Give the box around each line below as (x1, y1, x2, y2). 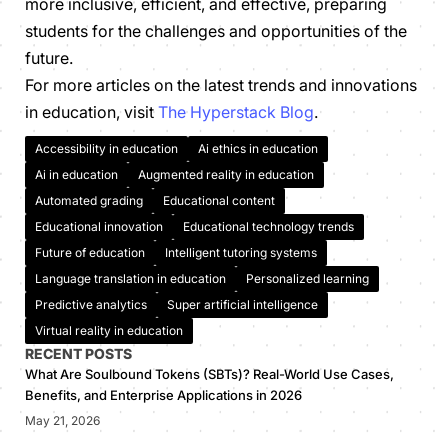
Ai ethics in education (198, 140, 318, 156)
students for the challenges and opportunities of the (25, 20, 407, 41)
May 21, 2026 (25, 412, 100, 428)
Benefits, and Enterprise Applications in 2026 (25, 386, 302, 403)
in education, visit (25, 101, 158, 122)
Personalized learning (246, 270, 369, 286)
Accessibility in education (35, 140, 178, 156)
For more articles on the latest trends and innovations (25, 74, 417, 95)
